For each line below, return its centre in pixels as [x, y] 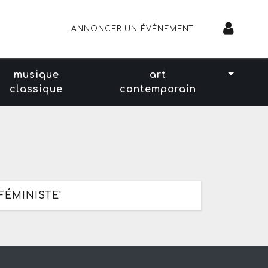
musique [36, 74]
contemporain [158, 89]
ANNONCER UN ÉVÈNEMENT [133, 29]
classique [36, 89]
